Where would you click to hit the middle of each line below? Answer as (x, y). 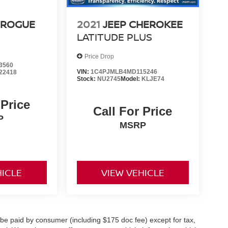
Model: (131, 79)
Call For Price (133, 111)
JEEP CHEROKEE (142, 24)
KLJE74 (153, 79)
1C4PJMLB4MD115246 (124, 72)
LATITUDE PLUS (114, 37)
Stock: (87, 79)
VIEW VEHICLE (133, 173)
